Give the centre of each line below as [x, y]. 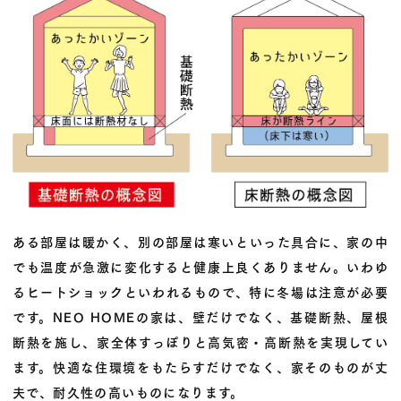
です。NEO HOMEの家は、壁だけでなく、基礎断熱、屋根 [200, 317]
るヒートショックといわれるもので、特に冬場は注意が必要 [200, 292]
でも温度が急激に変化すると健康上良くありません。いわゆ [200, 267]
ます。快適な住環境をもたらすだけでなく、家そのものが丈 [200, 367]
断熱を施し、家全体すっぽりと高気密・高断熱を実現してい [200, 342]
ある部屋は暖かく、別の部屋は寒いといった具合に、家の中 [200, 242]
